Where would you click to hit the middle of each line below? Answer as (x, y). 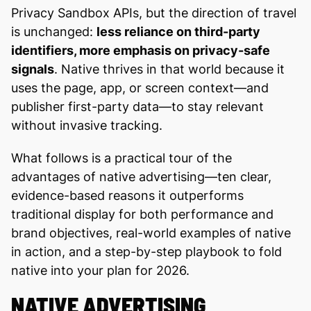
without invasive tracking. (87, 125)
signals (33, 69)
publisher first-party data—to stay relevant (137, 106)
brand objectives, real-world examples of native (151, 233)
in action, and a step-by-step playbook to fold (146, 251)
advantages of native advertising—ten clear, (141, 176)
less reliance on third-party (178, 31)
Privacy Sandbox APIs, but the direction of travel (154, 12)
